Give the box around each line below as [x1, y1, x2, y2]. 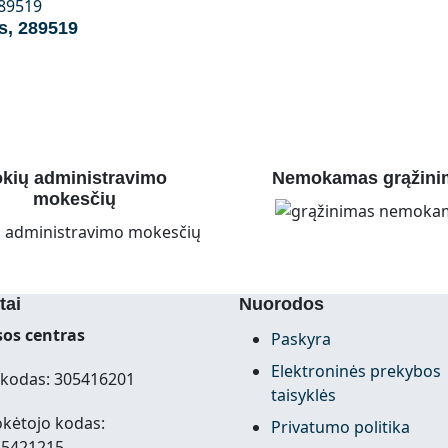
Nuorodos [239, 293, 324, 314]
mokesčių [32, 189, 116, 210]
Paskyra [271, 327, 331, 350]
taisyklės [271, 383, 336, 406]
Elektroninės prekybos [271, 359, 441, 382]
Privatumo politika [271, 415, 410, 438]
